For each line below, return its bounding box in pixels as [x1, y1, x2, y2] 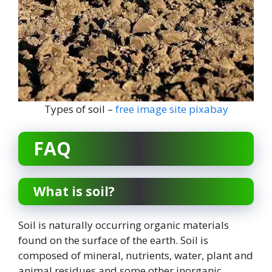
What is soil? [33, 183, 115, 200]
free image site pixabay [115, 101, 228, 116]
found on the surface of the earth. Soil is [18, 233, 208, 248]
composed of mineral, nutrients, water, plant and [18, 248, 253, 263]
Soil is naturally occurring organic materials [18, 218, 229, 233]
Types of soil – [44, 101, 115, 116]
